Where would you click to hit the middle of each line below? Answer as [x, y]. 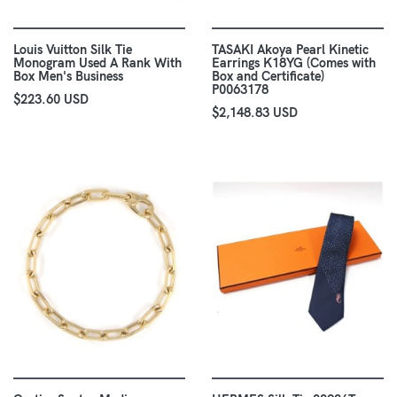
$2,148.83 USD [255, 113]
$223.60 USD [51, 100]
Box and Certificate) [268, 77]
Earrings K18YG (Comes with [294, 63]
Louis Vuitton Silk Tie [73, 50]
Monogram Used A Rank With [97, 63]
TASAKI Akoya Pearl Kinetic [290, 50]
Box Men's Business [68, 77]
